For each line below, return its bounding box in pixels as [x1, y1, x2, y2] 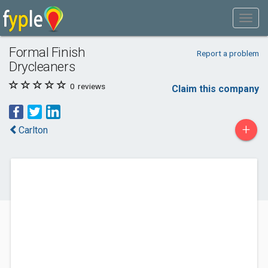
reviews [76, 81, 105, 91]
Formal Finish [9, 44, 86, 60]
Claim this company [172, 83, 259, 95]
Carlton [19, 124, 48, 136]
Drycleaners [9, 59, 75, 74]
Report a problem [196, 48, 259, 58]
